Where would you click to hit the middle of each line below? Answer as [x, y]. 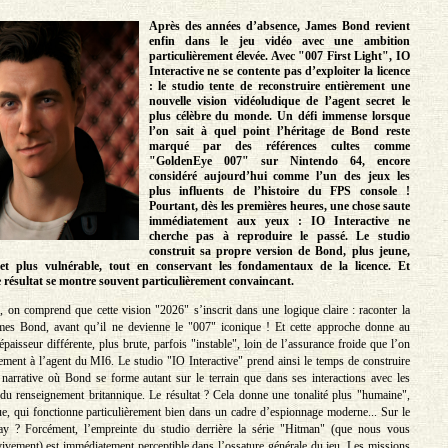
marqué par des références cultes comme [279, 146]
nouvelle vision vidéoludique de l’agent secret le [279, 101]
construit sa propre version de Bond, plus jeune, [279, 251]
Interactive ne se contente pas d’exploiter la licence [279, 71]
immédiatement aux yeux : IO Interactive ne [279, 221]
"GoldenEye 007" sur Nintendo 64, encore [279, 161]
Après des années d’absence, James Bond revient [279, 26]
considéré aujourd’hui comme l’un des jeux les [279, 176]
